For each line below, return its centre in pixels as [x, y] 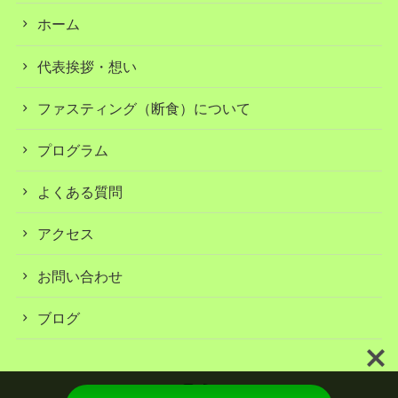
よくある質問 [80, 192]
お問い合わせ [80, 276]
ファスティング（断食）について [144, 108]
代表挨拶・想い [88, 66]
